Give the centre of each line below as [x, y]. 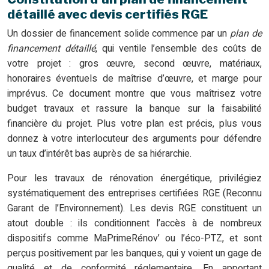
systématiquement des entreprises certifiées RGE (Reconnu [134, 194]
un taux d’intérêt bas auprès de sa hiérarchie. [99, 154]
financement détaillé [51, 49]
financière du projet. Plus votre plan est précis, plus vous [134, 124]
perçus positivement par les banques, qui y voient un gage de [134, 254]
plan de [246, 34]
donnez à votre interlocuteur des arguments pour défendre [134, 139]
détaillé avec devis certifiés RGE [107, 14]
